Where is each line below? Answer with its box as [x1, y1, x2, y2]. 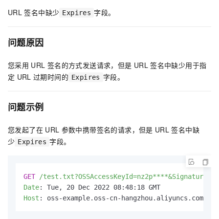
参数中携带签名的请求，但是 [61, 125, 153, 135]
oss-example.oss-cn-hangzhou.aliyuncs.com [47, 194, 203, 202]
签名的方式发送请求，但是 [47, 60, 132, 70]
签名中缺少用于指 [150, 60, 207, 70]
